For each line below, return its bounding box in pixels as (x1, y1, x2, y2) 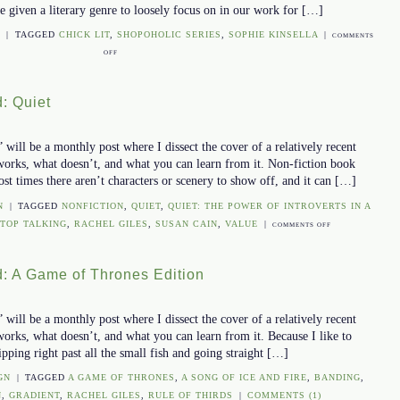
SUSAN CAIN (155, 218, 219, 229)
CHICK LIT (58, 29, 110, 39)
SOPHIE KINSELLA (228, 29, 319, 39)
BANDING (313, 372, 361, 383)
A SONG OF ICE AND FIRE (180, 372, 307, 383)
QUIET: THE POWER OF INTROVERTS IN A (167, 200, 371, 211)
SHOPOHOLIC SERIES (116, 29, 221, 39)
